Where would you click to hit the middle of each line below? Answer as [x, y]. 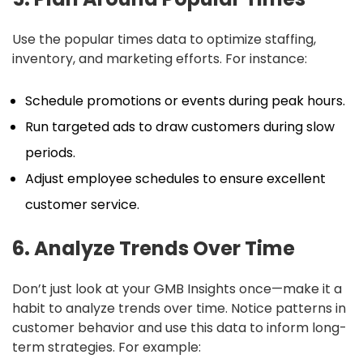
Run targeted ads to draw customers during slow [180, 126]
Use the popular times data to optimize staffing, [164, 39]
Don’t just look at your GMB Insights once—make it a [177, 288]
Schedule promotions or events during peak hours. [185, 100]
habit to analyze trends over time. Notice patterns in [179, 308]
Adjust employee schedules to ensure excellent [175, 178]
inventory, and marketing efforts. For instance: [160, 58]
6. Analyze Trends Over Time [154, 248]
